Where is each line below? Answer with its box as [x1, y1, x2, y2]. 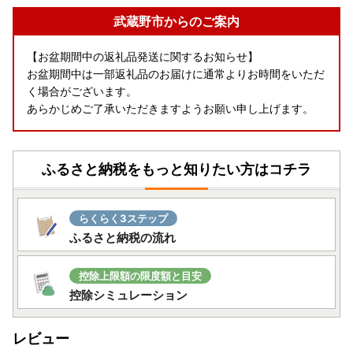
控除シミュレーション [69, 288, 188, 303]
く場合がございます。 [27, 84, 137, 98]
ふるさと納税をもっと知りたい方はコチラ [42, 161, 311, 178]
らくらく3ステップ [79, 212, 168, 225]
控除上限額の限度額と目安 [79, 269, 202, 283]
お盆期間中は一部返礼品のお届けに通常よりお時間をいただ [27, 67, 325, 81]
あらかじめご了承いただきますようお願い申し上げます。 [27, 102, 314, 116]
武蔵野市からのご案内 [113, 13, 240, 30]
